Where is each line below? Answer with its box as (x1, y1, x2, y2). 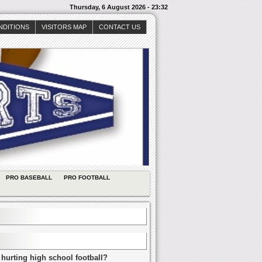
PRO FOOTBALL (64, 174, 110, 181)
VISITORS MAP (42, 23, 87, 30)
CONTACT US (99, 23, 140, 30)
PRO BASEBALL (6, 174, 52, 181)
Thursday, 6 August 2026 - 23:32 (70, 4, 168, 11)
